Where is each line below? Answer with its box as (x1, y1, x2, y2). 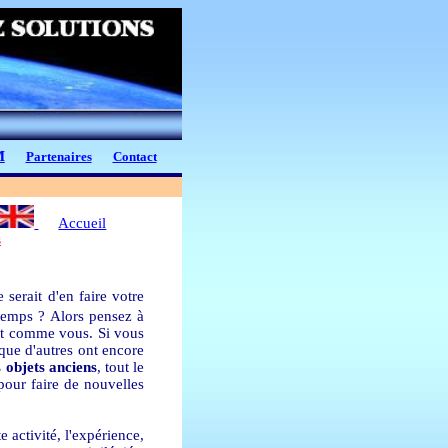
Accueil (58, 215, 107, 231)
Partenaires (25, 149, 92, 164)
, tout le (96, 359, 145, 375)
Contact (112, 149, 157, 164)
